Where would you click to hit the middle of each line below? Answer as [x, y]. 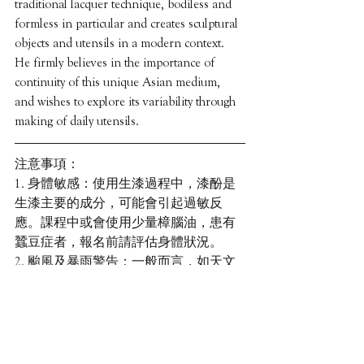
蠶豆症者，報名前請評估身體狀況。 [119, 243]
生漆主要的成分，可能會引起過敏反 [119, 204]
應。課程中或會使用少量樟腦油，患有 [125, 223]
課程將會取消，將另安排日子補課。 [119, 321]
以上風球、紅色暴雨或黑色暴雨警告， [125, 301]
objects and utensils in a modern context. [121, 43]
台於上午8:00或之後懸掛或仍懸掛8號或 [127, 282]
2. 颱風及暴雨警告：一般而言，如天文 [125, 262]
